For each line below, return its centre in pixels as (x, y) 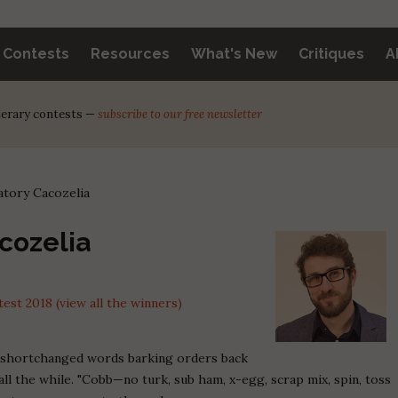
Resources (130, 53)
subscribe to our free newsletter (180, 114)
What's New (234, 53)
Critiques (331, 53)
